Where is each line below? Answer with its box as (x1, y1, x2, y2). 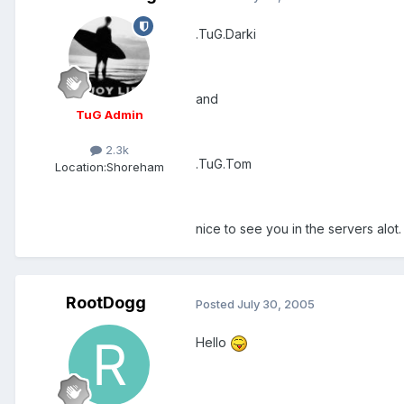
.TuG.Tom (196, 156, 252, 172)
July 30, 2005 (237, 296, 315, 311)
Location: (54, 160, 106, 175)
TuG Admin (75, 107, 143, 123)
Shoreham (106, 160, 164, 175)
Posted (196, 296, 237, 311)
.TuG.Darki (196, 26, 256, 42)
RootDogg (65, 293, 146, 313)
